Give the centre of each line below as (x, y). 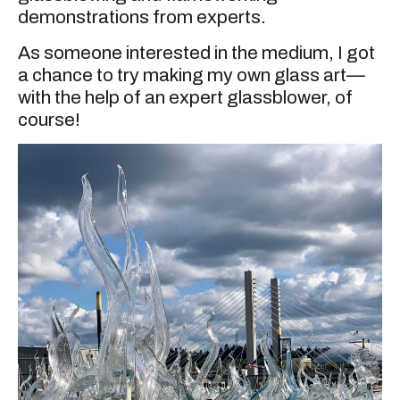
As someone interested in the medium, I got (196, 52)
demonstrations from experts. (142, 17)
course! (49, 119)
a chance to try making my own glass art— (192, 75)
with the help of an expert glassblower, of (185, 97)
